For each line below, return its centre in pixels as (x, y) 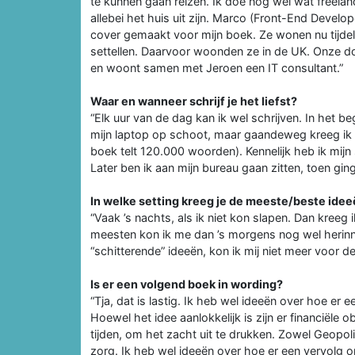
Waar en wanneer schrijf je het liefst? (194, 101)
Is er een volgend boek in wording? (187, 284)
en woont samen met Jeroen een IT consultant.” (217, 67)
